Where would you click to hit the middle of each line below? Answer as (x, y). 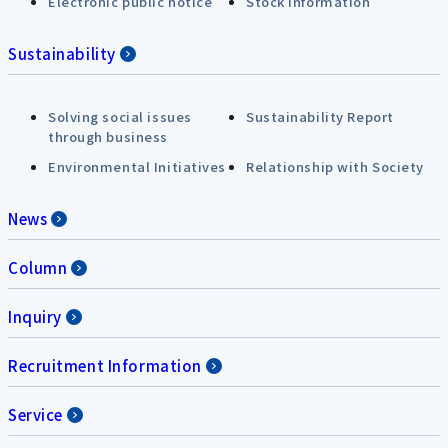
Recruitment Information (105, 365)
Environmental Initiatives (137, 166)
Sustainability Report (320, 116)
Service (35, 414)
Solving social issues (120, 116)
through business (108, 136)
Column (38, 267)
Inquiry (35, 316)
